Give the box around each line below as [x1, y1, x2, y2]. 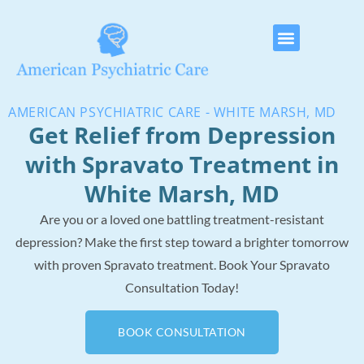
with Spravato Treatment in [25, 149, 339, 180]
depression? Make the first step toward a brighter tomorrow [15, 234, 349, 250]
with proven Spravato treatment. [34, 257, 219, 273]
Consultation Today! [125, 279, 239, 296]
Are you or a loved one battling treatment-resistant [40, 211, 324, 227]
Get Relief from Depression [28, 119, 336, 151]
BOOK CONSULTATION [118, 325, 246, 340]
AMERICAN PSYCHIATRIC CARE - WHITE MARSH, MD [8, 103, 336, 122]
